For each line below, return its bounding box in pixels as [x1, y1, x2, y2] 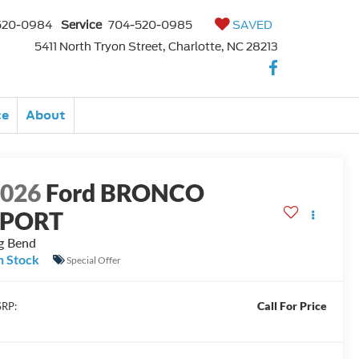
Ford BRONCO [46, 178, 205, 208]
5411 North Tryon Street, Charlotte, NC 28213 [34, 40, 278, 53]
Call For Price [256, 299, 327, 313]
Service [61, 18, 102, 31]
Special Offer [67, 253, 122, 266]
